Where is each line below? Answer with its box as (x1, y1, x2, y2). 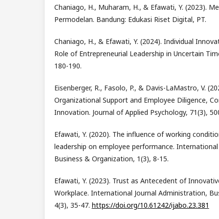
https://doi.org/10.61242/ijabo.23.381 (91, 200, 209, 210)
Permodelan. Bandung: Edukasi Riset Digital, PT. (54, 15, 206, 24)
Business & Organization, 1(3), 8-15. (54, 154, 169, 164)
